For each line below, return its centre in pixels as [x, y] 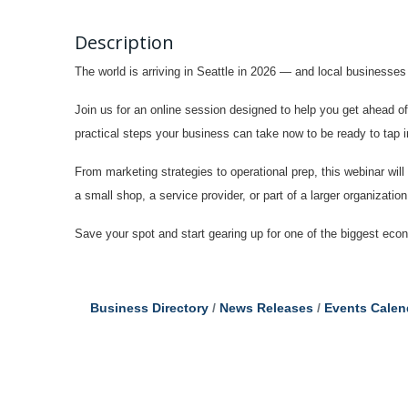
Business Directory [149, 308]
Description [124, 42]
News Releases [266, 308]
